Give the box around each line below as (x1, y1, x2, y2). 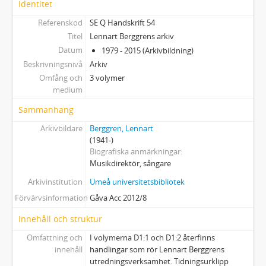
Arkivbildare (40, 123, 83, 134)
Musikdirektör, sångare (89, 158, 171, 169)
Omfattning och (26, 232, 83, 243)
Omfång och (39, 72, 83, 83)
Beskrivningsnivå (23, 59, 83, 69)
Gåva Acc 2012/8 (89, 192, 147, 203)
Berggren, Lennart (89, 123, 153, 134)
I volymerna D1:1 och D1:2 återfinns (89, 232, 215, 243)
